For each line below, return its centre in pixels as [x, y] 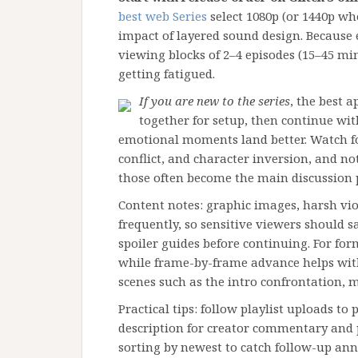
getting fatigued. [167, 74]
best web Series [163, 16]
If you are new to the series [215, 101]
